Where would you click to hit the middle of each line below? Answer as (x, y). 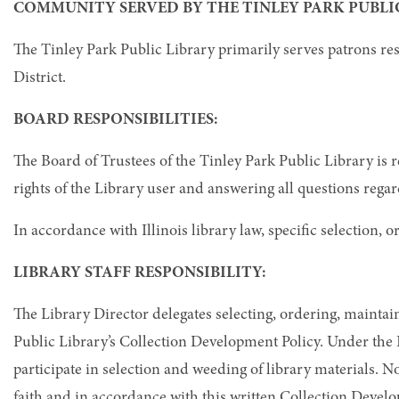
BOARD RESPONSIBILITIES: (116, 120)
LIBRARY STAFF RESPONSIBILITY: (140, 273)
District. (40, 78)
